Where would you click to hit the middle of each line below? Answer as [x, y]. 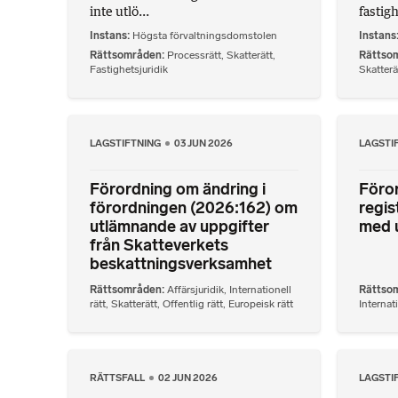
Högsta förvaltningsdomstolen [205, 35]
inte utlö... [119, 12]
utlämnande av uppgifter [179, 227]
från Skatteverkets [159, 246]
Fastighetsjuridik [129, 69]
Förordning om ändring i [178, 190]
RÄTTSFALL [118, 377]
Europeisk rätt [261, 303]
